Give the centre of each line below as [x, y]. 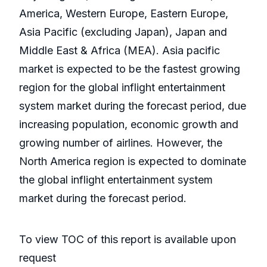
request [38, 258]
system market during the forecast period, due [133, 106]
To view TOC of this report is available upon [128, 240]
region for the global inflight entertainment [122, 88]
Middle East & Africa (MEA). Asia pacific [119, 51]
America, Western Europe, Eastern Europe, [124, 14]
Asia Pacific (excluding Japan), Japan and [123, 32]
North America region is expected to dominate [133, 162]
